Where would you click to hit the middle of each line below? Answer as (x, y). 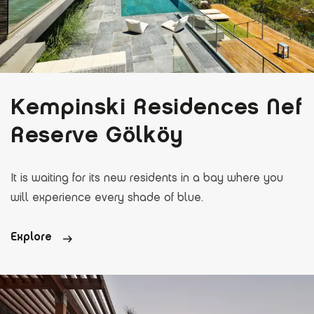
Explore (33, 237)
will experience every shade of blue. (107, 198)
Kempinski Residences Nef (157, 107)
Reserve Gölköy (97, 135)
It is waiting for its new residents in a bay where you (147, 178)
